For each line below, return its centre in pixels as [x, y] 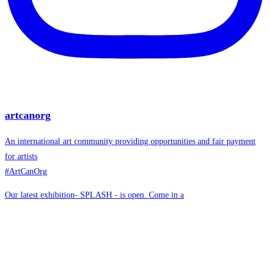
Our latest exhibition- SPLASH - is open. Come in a [94, 195]
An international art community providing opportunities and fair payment [130, 142]
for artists [21, 157]
